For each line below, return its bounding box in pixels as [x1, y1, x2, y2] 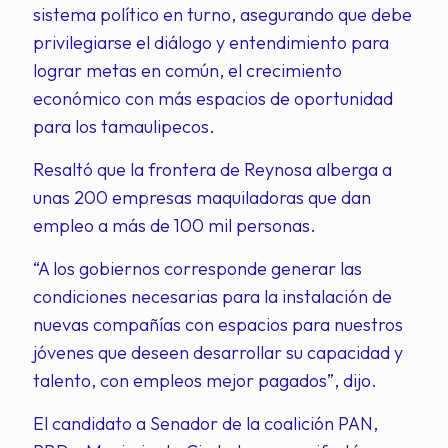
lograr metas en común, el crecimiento [33, 59, 342, 82]
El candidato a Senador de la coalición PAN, [33, 412, 378, 435]
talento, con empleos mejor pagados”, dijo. [33, 369, 377, 392]
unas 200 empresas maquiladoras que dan [33, 186, 371, 209]
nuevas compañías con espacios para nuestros [33, 313, 403, 336]
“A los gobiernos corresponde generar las [33, 257, 362, 280]
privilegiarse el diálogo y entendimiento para [33, 31, 389, 54]
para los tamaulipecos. [33, 115, 215, 138]
